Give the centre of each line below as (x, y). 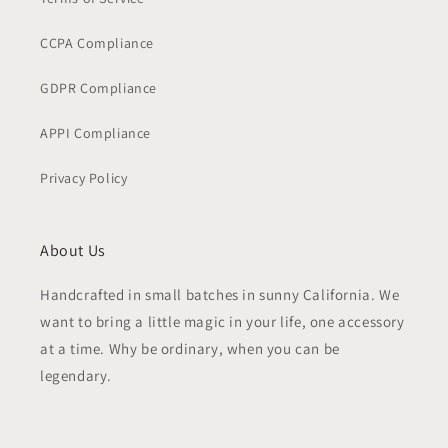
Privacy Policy (84, 177)
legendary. (76, 375)
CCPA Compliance (97, 42)
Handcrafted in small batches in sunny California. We (220, 294)
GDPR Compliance (98, 87)
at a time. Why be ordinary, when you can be (190, 348)
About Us (73, 250)
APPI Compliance (95, 132)
